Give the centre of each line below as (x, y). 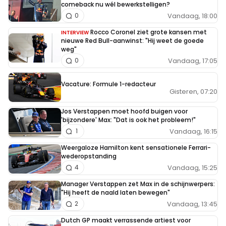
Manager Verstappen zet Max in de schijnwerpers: (138, 184)
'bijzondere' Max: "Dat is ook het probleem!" (128, 120)
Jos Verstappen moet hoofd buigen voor (124, 111)
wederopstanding (89, 156)
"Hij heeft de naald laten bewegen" (116, 193)
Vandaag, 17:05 (193, 61)
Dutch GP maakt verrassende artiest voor (126, 220)
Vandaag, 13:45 (192, 204)
